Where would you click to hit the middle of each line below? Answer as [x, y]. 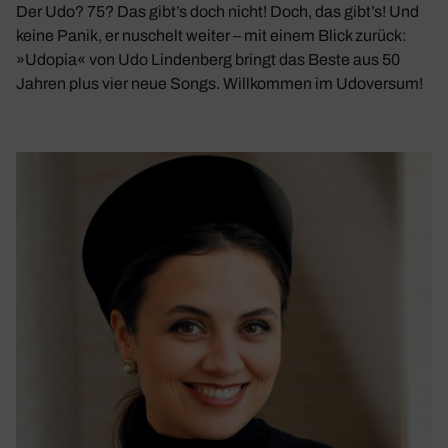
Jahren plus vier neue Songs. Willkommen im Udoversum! [219, 83]
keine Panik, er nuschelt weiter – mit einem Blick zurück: [211, 35]
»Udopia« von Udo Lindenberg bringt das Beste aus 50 [208, 59]
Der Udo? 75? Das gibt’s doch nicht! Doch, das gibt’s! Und [217, 11]
